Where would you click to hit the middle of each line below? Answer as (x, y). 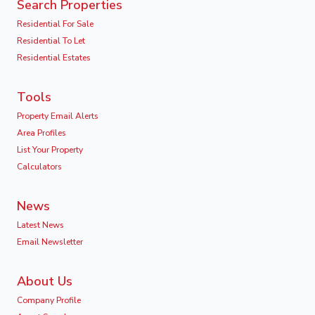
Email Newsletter (50, 242)
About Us (45, 281)
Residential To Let (51, 40)
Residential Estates (54, 57)
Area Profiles (41, 133)
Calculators (39, 166)
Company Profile (49, 300)
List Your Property (50, 149)
